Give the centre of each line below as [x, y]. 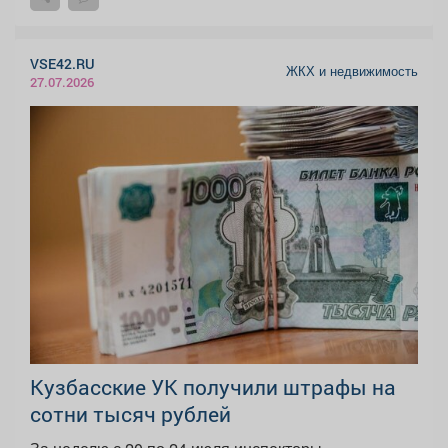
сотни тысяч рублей [130, 414]
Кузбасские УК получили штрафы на [213, 387]
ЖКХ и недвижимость [352, 71]
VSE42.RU [62, 64]
